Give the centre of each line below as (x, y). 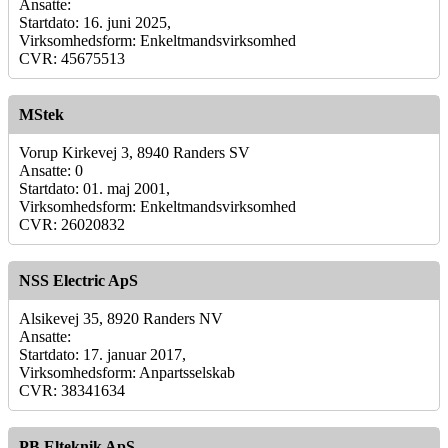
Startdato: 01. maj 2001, (94, 188)
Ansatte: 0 (51, 170)
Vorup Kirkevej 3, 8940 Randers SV (134, 152)
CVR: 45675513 (72, 58)
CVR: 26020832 (72, 224)
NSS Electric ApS (78, 280)
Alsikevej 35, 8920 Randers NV (121, 318)
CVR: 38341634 (72, 390)
